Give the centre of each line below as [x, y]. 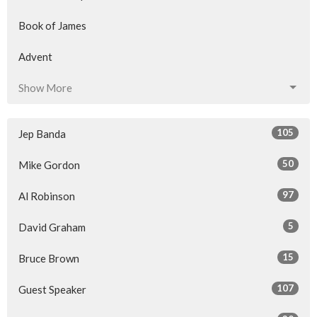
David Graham [52, 227]
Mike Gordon [49, 165]
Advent [35, 56]
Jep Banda [42, 133]
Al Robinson [47, 196]
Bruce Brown [49, 258]
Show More [45, 87]
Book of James [52, 25]
